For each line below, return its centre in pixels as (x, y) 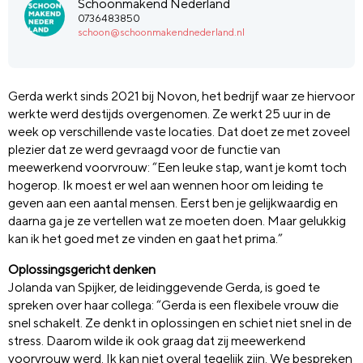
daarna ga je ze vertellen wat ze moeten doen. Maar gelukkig (177, 220)
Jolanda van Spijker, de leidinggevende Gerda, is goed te (164, 287)
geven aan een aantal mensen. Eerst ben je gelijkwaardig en (173, 203)
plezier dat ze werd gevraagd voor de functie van (144, 149)
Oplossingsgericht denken (82, 269)
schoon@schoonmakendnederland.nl (161, 32)
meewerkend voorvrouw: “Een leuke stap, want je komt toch (177, 167)
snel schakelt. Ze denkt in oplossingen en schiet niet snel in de (180, 322)
